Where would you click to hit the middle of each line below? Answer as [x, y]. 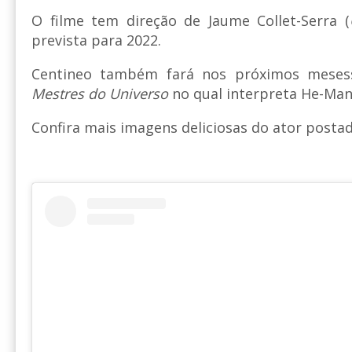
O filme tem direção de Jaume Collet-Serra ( [191, 20]
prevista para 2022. [96, 40]
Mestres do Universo [100, 93]
